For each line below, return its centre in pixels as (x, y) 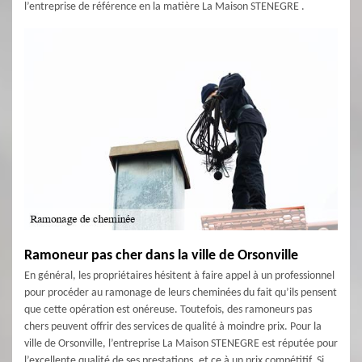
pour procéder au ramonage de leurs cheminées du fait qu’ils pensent (181, 293)
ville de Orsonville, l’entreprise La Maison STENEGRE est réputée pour (181, 344)
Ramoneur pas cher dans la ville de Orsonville (161, 256)
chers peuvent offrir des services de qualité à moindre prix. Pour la (173, 327)
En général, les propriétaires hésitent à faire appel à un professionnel (179, 276)
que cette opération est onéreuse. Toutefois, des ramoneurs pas (168, 310)
